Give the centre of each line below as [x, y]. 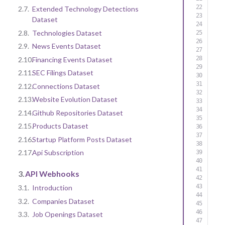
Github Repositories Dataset [78, 113]
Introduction [52, 188]
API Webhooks [52, 173]
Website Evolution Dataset [75, 99]
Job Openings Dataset [68, 214]
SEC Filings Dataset [63, 73]
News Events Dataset [67, 46]
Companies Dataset [63, 201]
